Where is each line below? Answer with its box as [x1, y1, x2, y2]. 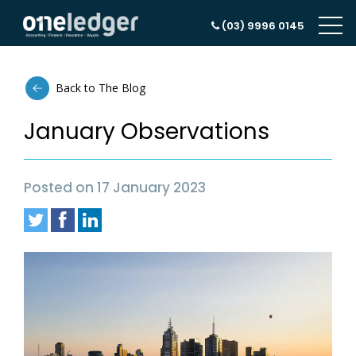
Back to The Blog [56, 80, 145, 95]
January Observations [24, 116, 269, 147]
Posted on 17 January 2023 [24, 178, 206, 197]
